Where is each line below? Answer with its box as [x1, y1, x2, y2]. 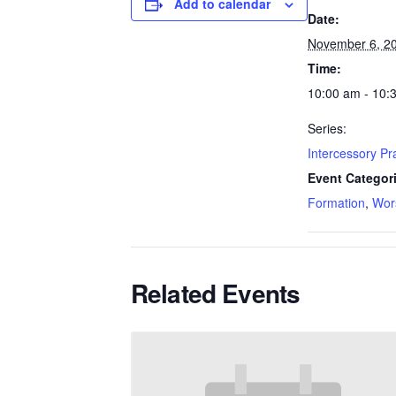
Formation [308, 194, 365, 211]
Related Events [131, 275, 301, 311]
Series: [308, 119, 346, 137]
